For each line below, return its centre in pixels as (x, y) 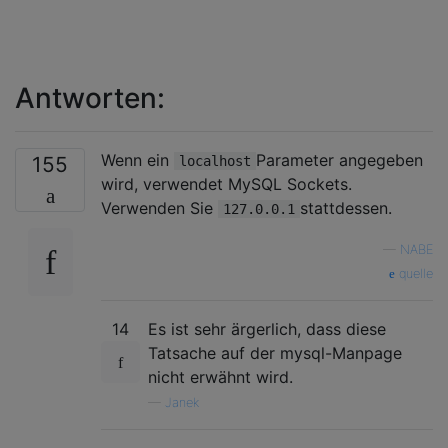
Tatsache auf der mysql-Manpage (275, 352)
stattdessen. (346, 207)
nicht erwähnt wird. (220, 376)
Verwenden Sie (159, 207)
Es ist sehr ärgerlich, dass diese (267, 328)
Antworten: (90, 97)
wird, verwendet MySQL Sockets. (226, 183)
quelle (414, 273)
